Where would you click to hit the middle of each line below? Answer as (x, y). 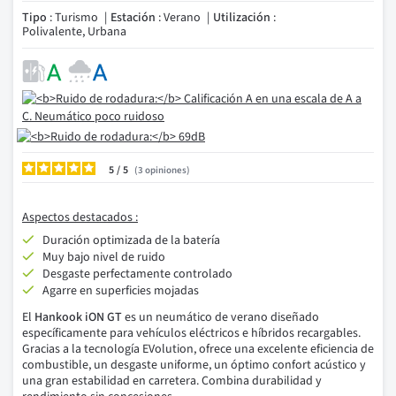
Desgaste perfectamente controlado (137, 274)
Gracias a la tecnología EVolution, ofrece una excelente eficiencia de (198, 349)
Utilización (242, 18)
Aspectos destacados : (80, 217)
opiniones (166, 170)
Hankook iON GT (78, 317)
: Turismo (72, 18)
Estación (133, 18)
